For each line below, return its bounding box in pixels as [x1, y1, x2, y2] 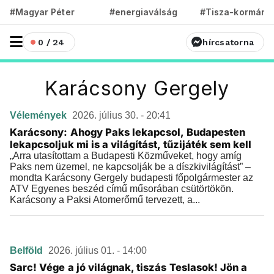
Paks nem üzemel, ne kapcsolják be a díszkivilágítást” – [10, 161, 251, 172]
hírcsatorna [202, 37, 254, 47]
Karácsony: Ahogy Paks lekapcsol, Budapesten [10, 126, 246, 138]
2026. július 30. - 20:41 [72, 110, 171, 120]
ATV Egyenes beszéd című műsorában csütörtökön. [10, 183, 234, 194]
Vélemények [10, 110, 69, 120]
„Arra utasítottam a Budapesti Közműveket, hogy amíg [10, 150, 242, 161]
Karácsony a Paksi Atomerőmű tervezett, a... [10, 194, 200, 205]
